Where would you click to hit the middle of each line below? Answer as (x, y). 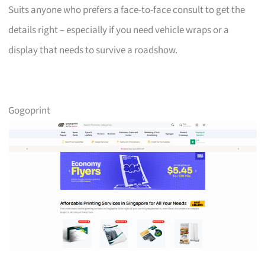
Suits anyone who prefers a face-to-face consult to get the (127, 10)
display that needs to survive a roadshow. (93, 50)
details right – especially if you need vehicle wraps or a (119, 30)
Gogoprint (30, 110)
